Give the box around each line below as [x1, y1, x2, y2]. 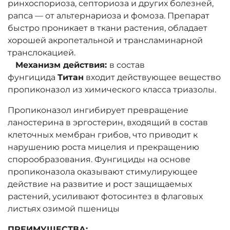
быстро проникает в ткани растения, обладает [8, 23, 207, 33]
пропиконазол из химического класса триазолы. [8, 84, 216, 94]
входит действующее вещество [84, 72, 221, 82]
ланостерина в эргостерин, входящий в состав [8, 117, 208, 127]
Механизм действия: [8, 60, 109, 70]
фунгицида [8, 72, 57, 82]
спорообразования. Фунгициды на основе [8, 154, 190, 164]
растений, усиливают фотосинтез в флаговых [8, 191, 203, 201]
